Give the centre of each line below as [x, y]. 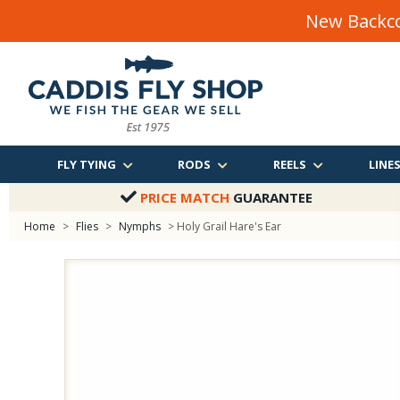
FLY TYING [86, 164]
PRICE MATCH [184, 197]
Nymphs [140, 226]
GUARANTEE [271, 197]
